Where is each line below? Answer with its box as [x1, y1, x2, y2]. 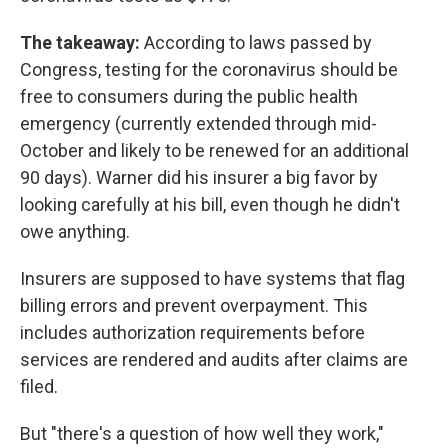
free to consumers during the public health [20, 85, 358, 107]
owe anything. [20, 220, 130, 242]
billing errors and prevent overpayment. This [20, 294, 368, 316]
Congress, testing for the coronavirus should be [20, 58, 398, 80]
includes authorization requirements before [20, 321, 365, 343]
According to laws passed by [140, 31, 372, 53]
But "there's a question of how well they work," [20, 422, 384, 444]
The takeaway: [20, 31, 140, 53]
